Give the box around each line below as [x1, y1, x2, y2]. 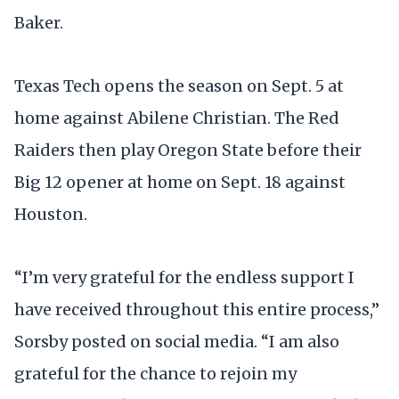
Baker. [14, 12, 63, 33]
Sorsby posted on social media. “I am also [14, 331, 339, 353]
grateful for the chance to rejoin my [14, 363, 297, 385]
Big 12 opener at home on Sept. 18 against [14, 172, 346, 192]
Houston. [14, 204, 87, 224]
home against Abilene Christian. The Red [14, 108, 339, 128]
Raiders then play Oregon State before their [14, 140, 362, 160]
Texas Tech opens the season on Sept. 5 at [14, 76, 344, 96]
